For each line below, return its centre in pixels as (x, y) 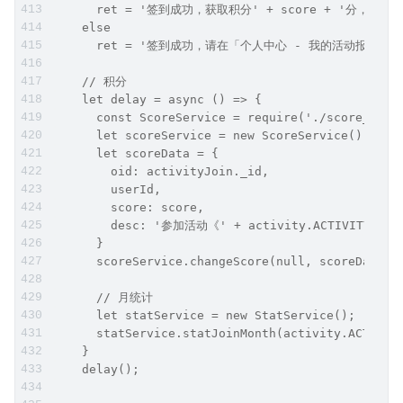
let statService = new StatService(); (204, 315)
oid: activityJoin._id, (161, 171)
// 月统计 (107, 297)
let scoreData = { (136, 153)
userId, (107, 189)
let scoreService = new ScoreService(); (211, 135)
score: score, (129, 207)
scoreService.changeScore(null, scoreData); (226, 261)
